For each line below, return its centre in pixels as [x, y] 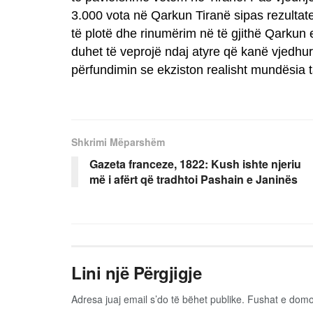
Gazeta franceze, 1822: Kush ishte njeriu [195, 163]
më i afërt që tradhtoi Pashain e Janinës [194, 179]
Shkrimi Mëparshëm [118, 141]
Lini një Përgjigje [137, 272]
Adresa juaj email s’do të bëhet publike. [158, 299]
